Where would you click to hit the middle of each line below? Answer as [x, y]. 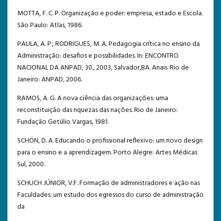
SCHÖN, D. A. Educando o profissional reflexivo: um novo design [110, 141]
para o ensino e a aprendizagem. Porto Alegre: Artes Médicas [107, 152]
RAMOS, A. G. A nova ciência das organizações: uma [93, 98]
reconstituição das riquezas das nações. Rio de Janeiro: [97, 110]
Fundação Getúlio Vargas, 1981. [63, 122]
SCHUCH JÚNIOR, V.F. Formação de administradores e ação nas [109, 183]
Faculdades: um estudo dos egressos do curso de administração [110, 195]
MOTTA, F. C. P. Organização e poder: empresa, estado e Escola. [110, 13]
